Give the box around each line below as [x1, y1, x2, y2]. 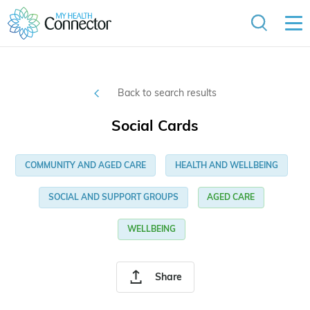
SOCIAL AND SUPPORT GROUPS [48, 192, 179, 203]
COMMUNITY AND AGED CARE [25, 160, 147, 171]
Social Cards [111, 116, 199, 135]
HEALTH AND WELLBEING [174, 160, 278, 171]
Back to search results [117, 86, 217, 100]
